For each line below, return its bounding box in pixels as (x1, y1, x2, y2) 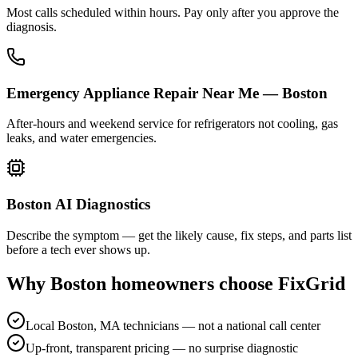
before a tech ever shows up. (6, 242, 150, 257)
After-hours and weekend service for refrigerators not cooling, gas (6, 117, 338, 131)
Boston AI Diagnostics (6, 196, 150, 213)
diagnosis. (6, 19, 57, 34)
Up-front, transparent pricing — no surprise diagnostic (26, 340, 298, 355)
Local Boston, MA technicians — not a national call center (26, 318, 320, 332)
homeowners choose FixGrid (106, 272, 345, 294)
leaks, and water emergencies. (6, 131, 157, 145)
